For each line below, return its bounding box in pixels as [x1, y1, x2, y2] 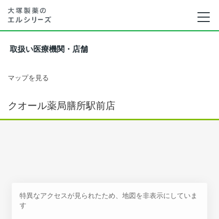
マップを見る [8, 73, 49, 82]
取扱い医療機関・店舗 [10, 45, 88, 53]
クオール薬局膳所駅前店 [8, 100, 115, 111]
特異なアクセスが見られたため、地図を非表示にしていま [20, 191, 197, 199]
